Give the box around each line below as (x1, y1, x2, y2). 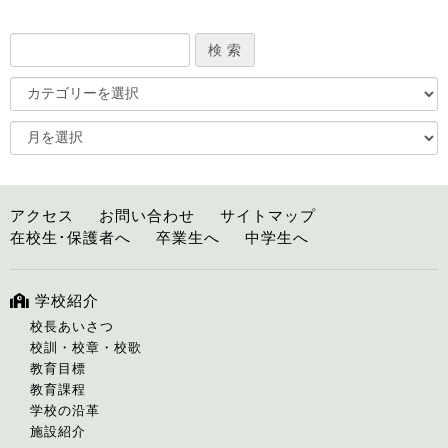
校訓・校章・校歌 (30, 340, 142, 356)
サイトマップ (220, 207, 316, 225)
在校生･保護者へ (10, 229, 131, 247)
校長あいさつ (30, 319, 114, 335)
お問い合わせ (99, 207, 195, 225)
